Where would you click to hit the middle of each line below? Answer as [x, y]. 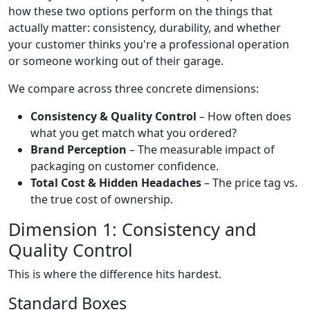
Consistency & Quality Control [113, 116]
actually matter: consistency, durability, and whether [145, 27]
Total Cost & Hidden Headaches [116, 182]
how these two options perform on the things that [140, 11]
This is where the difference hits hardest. [115, 274]
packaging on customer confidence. [125, 166]
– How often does [244, 116]
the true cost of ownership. [102, 199]
